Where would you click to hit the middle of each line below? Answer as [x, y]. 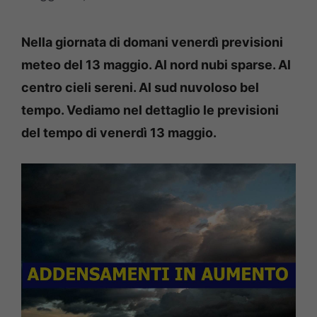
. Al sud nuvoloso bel [196, 87]
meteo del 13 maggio [85, 64]
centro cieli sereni [77, 87]
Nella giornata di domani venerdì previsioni [152, 42]
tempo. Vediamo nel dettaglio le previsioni [150, 110]
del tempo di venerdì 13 [93, 132]
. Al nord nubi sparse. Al [220, 64]
